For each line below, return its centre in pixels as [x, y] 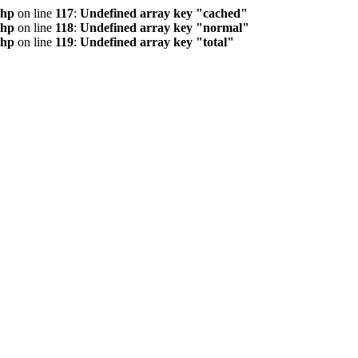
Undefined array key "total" [157, 42]
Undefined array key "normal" [165, 28]
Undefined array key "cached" [164, 13]
